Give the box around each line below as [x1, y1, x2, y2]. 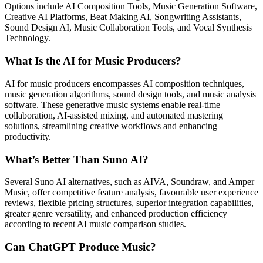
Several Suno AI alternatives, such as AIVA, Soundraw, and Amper [5, 177, 254, 187]
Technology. [5, 33, 50, 43]
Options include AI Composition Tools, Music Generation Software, [5, 1, 257, 12]
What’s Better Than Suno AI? [5, 153, 149, 166]
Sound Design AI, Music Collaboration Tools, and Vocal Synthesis [5, 22, 252, 33]
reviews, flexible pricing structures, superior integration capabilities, [5, 198, 254, 208]
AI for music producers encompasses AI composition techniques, [5, 78, 244, 89]
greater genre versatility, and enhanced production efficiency [5, 208, 227, 219]
